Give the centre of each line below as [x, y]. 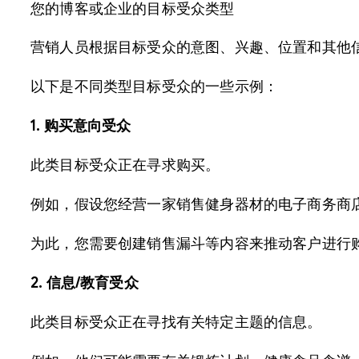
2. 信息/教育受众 [85, 283]
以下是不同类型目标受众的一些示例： [155, 87]
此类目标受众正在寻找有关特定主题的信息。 [176, 323]
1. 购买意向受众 [81, 126]
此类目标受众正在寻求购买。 [125, 165]
